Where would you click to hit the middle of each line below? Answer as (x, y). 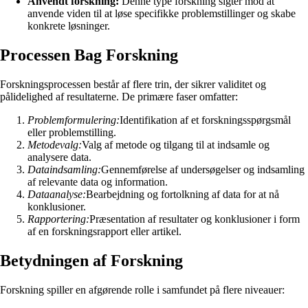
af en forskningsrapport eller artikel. (104, 231)
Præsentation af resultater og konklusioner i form (195, 219)
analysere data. (59, 157)
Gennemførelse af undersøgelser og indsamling (203, 169)
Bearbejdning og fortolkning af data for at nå (183, 194)
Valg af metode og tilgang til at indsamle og (176, 144)
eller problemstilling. (72, 132)
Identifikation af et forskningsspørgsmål (205, 120)
